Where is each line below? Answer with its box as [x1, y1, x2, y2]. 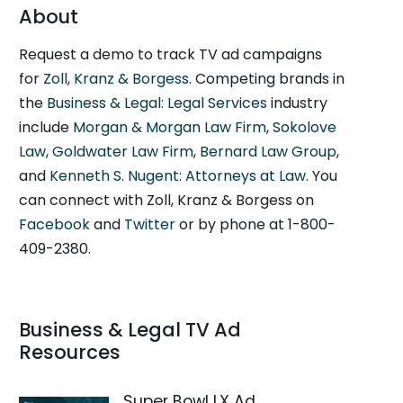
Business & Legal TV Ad [19, 317, 242, 343]
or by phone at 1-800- [175, 214, 336, 235]
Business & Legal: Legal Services [47, 93, 268, 113]
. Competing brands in [189, 68, 345, 89]
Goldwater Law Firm [52, 141, 194, 162]
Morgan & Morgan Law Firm [73, 117, 267, 138]
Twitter [124, 214, 176, 235]
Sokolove [273, 117, 337, 138]
